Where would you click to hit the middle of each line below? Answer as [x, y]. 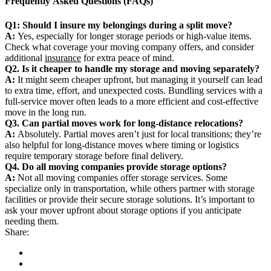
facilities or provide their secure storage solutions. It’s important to [130, 199]
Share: [17, 232]
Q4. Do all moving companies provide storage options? [116, 166]
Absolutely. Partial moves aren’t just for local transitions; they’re [138, 134]
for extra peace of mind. [128, 57]
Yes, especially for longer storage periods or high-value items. [133, 36]
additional [25, 57]
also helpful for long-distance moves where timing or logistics [122, 145]
